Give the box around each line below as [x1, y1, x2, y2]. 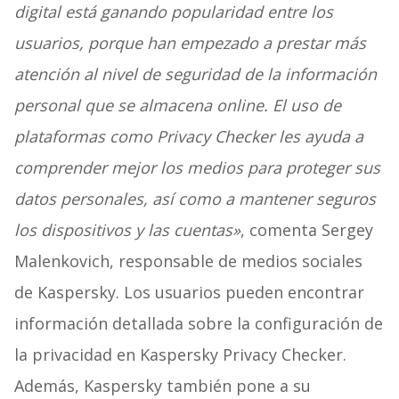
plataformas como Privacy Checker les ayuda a [13, 126, 363, 148]
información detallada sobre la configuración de [13, 313, 383, 335]
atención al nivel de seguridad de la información [13, 63, 377, 85]
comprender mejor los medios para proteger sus [13, 157, 380, 179]
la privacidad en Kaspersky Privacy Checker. [13, 344, 346, 366]
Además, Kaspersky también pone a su [13, 375, 311, 397]
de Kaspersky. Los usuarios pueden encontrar [13, 281, 364, 304]
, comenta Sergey [240, 219, 373, 241]
